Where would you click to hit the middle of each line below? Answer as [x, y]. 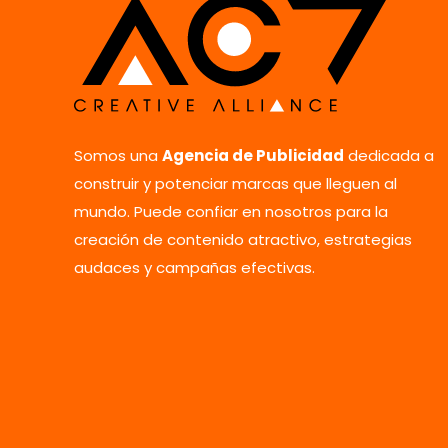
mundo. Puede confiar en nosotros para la [231, 212]
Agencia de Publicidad [253, 156]
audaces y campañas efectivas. [194, 268]
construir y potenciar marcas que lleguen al [235, 184]
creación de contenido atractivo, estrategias [243, 240]
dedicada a [389, 156]
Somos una [118, 156]
